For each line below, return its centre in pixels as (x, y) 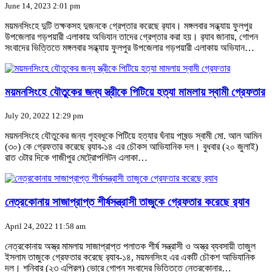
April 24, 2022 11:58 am (45, 226)
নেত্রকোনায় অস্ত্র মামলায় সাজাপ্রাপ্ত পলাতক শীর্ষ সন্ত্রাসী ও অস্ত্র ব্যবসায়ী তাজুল (130, 246)
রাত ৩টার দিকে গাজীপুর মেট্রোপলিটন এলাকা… (76, 158)
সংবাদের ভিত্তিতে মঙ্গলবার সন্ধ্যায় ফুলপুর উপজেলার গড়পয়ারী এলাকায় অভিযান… (130, 48)
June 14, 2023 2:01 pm (42, 6)
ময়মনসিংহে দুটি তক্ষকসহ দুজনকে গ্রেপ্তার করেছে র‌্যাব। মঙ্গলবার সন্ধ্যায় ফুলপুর (128, 26)
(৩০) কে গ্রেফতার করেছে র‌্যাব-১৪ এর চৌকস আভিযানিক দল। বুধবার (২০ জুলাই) (131, 147)
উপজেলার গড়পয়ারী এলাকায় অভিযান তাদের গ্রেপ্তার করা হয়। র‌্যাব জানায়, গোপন (131, 37)
